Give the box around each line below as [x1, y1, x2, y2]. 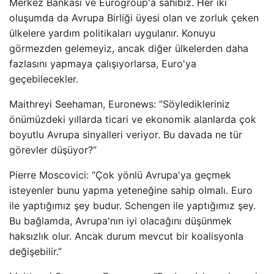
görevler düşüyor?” [9, 144, 97, 156]
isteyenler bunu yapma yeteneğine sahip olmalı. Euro [9, 184, 253, 196]
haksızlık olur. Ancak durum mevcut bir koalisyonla [9, 230, 243, 242]
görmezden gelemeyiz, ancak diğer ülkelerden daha [9, 42, 248, 54]
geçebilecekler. [9, 73, 78, 85]
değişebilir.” [9, 245, 62, 257]
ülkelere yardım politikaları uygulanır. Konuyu [9, 27, 215, 39]
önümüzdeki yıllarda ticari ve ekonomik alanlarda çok [9, 113, 256, 125]
